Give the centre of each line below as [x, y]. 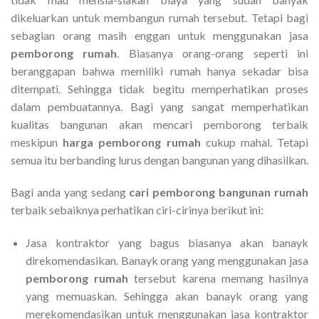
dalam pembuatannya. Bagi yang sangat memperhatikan [159, 106]
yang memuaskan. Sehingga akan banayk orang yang [167, 296]
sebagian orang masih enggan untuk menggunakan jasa [159, 35]
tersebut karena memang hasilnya [219, 278]
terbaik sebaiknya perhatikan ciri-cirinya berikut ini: [137, 210]
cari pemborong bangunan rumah [219, 192]
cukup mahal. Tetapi [255, 142]
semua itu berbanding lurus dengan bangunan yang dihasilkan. [159, 159]
